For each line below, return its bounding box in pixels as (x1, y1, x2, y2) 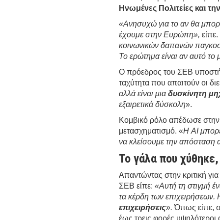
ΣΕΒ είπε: (119, 181, 155, 190)
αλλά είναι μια (119, 89, 168, 98)
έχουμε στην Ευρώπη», (119, 30, 200, 39)
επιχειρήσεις (119, 203, 166, 212)
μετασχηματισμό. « (119, 126, 184, 135)
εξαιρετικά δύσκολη (119, 100, 186, 109)
